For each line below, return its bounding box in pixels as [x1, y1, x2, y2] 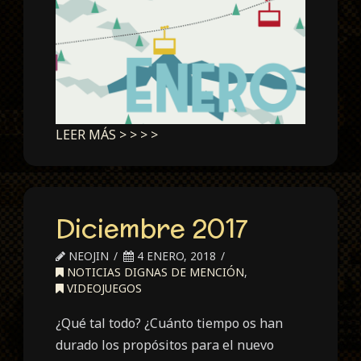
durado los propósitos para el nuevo [56, 335, 275, 354]
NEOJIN [65, 247, 110, 263]
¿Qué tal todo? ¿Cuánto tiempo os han [56, 313, 284, 332]
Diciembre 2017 [56, 209, 249, 247]
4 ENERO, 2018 [134, 247, 217, 263]
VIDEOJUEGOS [64, 280, 143, 296]
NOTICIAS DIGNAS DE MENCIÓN [64, 263, 245, 280]
